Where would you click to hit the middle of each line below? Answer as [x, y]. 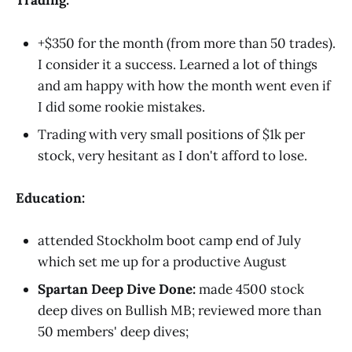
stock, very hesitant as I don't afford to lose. [172, 155]
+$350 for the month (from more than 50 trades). [187, 43]
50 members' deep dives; [113, 331]
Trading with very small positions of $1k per [171, 134]
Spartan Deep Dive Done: [117, 289]
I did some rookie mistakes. [121, 106]
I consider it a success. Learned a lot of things [178, 64]
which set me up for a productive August [162, 261]
